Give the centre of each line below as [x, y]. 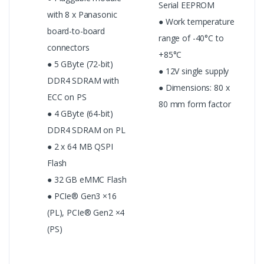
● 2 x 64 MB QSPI [80, 147]
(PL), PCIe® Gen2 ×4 [86, 213]
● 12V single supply [194, 71]
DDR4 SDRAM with [83, 81]
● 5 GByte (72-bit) [80, 64]
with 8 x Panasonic [82, 15]
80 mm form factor [195, 104]
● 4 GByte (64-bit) [80, 114]
